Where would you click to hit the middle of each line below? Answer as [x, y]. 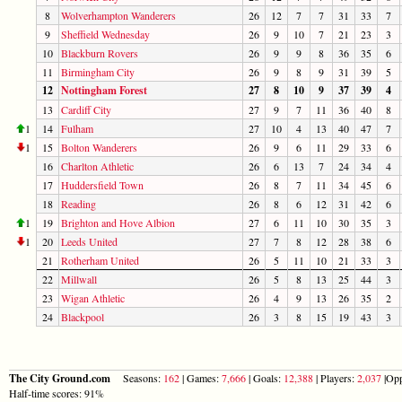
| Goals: [265, 377]
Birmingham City [98, 71]
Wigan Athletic [93, 297]
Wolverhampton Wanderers [118, 15]
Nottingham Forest [104, 90]
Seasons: [138, 377]
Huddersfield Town [102, 184]
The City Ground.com [61, 378]
